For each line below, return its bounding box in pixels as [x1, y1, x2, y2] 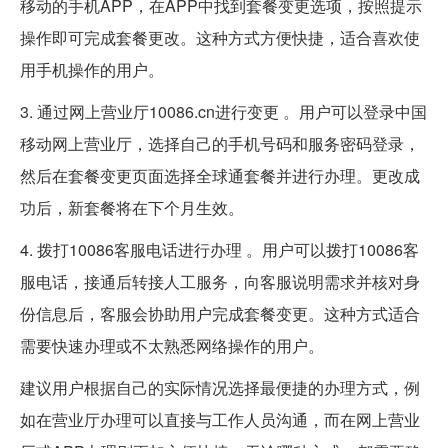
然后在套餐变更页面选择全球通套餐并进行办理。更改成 [20, 163, 420, 187]
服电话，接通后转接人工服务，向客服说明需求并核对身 [20, 269, 420, 293]
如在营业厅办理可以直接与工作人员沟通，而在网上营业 [20, 407, 420, 431]
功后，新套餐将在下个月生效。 [20, 195, 244, 219]
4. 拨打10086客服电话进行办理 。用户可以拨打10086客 [20, 237, 419, 261]
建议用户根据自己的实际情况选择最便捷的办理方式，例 [20, 375, 420, 399]
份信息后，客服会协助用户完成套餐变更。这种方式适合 [20, 301, 420, 325]
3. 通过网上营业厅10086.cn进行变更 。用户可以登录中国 [20, 99, 427, 123]
